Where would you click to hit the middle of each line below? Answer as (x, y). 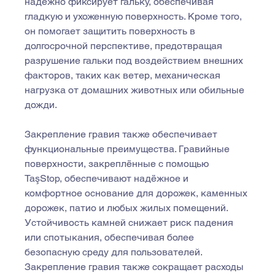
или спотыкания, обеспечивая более (111, 238)
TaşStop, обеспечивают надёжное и (108, 179)
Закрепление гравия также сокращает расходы (136, 267)
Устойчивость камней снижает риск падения (130, 223)
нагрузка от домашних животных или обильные (136, 90)
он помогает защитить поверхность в (111, 31)
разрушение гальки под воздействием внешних (135, 61)
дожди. (41, 105)
